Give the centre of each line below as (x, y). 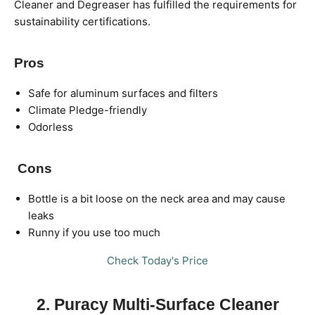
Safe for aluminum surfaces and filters (123, 93)
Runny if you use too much (94, 232)
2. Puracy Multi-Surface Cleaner (157, 304)
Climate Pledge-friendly (88, 110)
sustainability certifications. (82, 21)
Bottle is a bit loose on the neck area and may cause (157, 198)
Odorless (51, 127)
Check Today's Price (157, 260)
